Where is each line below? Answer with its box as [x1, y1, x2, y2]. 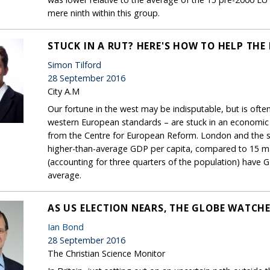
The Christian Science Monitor [48, 247, 165, 259]
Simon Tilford [48, 58, 101, 71]
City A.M [48, 85, 80, 97]
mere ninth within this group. [48, 7, 160, 19]
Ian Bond [48, 221, 84, 233]
